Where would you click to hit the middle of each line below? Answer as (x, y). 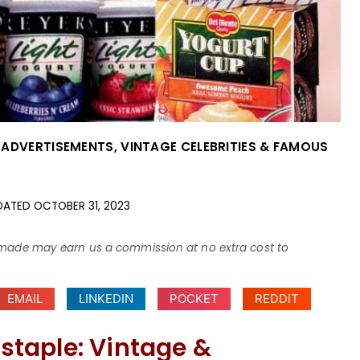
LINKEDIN (106, 298)
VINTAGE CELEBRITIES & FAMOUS (225, 146)
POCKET (194, 298)
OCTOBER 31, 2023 (82, 206)
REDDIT (277, 298)
